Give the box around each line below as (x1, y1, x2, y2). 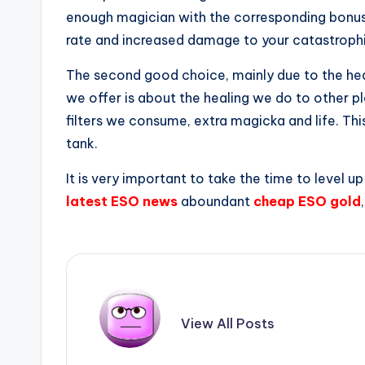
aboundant (178, 193, 253, 209)
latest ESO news (66, 193, 178, 209)
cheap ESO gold (253, 193, 361, 209)
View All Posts (181, 315, 275, 332)
